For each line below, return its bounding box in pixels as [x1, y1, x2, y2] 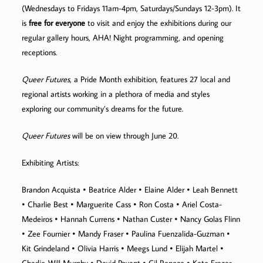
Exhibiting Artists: [22, 157, 79, 168]
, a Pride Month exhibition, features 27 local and [70, 74, 231, 85]
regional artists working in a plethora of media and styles [22, 89, 210, 100]
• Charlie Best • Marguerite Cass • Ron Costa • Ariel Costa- [22, 199, 222, 210]
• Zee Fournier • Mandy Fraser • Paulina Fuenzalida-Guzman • [22, 228, 231, 240]
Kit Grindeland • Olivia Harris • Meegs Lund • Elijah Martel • [22, 243, 224, 254]
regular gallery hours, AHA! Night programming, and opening [22, 32, 224, 43]
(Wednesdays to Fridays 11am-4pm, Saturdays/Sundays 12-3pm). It [22, 3, 241, 14]
